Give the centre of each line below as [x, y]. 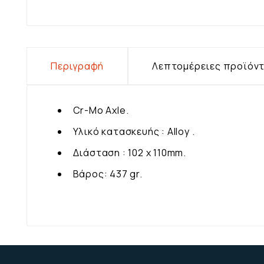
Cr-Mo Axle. [99, 110]
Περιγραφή [77, 66]
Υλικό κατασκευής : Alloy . [132, 131]
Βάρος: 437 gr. [105, 174]
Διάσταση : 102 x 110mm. [127, 152]
